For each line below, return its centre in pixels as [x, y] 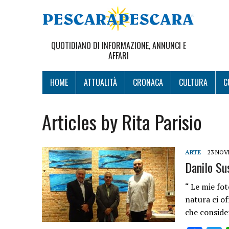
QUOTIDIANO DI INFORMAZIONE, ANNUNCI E [119, 45]
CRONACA [148, 82]
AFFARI [119, 56]
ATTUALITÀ [100, 82]
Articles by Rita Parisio [122, 122]
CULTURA [193, 82]
